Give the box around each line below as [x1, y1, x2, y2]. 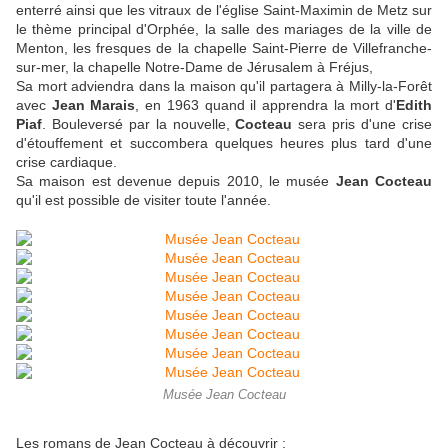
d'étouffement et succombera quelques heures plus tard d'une [16, 135, 432, 152]
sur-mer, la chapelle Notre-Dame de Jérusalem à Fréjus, [16, 59, 373, 76]
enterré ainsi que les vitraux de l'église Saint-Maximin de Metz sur [16, 2, 432, 19]
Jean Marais [51, 97, 136, 114]
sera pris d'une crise [292, 116, 433, 133]
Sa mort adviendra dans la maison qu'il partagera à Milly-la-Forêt [16, 78, 432, 95]
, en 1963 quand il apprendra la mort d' [135, 97, 397, 114]
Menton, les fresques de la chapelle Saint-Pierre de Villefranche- [16, 40, 432, 57]
